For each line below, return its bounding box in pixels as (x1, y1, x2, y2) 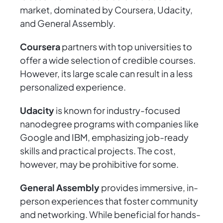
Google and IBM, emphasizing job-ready (20, 131, 189, 143)
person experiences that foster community (20, 195, 198, 207)
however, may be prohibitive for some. (20, 158, 179, 170)
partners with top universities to (60, 41, 192, 53)
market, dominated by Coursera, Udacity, (20, 4, 193, 16)
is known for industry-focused (54, 105, 180, 116)
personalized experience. (20, 81, 126, 93)
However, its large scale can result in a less (20, 68, 193, 80)
